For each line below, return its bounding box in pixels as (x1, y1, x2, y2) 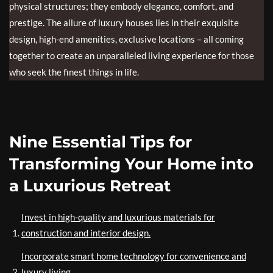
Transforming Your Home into (9, 154, 253, 174)
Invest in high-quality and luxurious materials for (21, 211, 215, 222)
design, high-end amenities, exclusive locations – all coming (9, 34, 244, 44)
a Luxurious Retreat (9, 176, 171, 196)
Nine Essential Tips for (9, 132, 192, 152)
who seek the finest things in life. (9, 66, 139, 77)
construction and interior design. (21, 227, 151, 238)
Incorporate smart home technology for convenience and (21, 250, 246, 261)
